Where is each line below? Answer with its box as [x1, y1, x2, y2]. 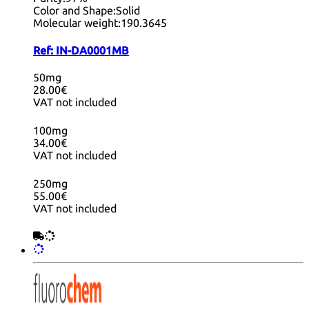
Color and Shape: [33, 4, 116, 17]
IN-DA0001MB [56, 43, 129, 57]
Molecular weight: [33, 17, 121, 30]
